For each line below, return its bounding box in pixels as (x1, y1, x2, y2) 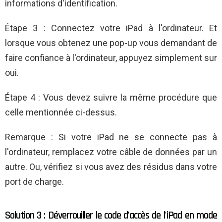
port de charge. (5, 176, 64, 187)
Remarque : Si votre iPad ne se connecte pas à (5, 131, 217, 142)
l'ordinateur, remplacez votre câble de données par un (5, 146, 217, 157)
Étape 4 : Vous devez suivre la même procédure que (5, 92, 217, 103)
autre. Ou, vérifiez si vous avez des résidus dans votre (5, 161, 217, 172)
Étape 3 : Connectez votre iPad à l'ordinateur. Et (5, 22, 217, 33)
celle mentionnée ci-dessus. (5, 107, 117, 117)
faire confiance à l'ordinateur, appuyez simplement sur (5, 52, 217, 63)
